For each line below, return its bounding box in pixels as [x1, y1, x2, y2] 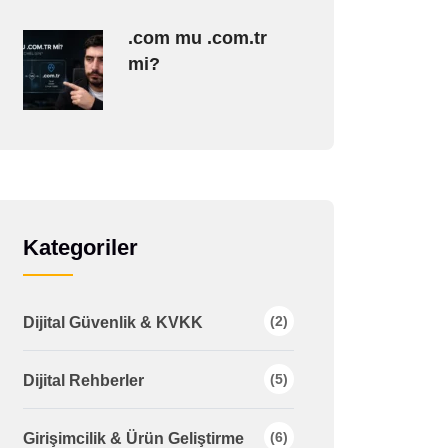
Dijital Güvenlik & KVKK [22, 314, 203, 331]
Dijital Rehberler [22, 372, 144, 389]
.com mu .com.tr [127, 28, 267, 48]
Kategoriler [22, 235, 138, 260]
